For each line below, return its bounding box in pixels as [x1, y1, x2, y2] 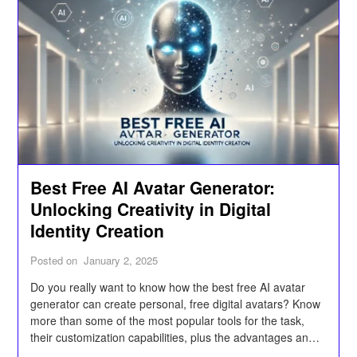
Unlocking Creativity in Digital [30, 196, 272, 221]
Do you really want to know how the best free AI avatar [30, 278, 306, 295]
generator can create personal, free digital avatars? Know [30, 295, 321, 312]
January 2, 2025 [84, 252, 159, 268]
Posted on [30, 252, 81, 268]
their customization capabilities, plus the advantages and [30, 328, 316, 345]
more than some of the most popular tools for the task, [30, 312, 305, 328]
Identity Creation [30, 218, 165, 242]
